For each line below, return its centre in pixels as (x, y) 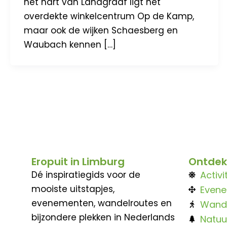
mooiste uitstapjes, (73, 189)
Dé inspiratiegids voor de (86, 175)
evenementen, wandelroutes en (102, 203)
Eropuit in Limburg (78, 161)
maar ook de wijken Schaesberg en (101, 30)
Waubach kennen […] (70, 44)
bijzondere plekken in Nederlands (103, 217)
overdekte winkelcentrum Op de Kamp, (109, 16)
